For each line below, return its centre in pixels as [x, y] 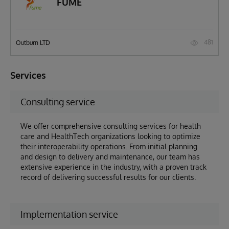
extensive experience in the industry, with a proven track [113, 167]
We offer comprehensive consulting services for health [111, 126]
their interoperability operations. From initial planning [109, 146]
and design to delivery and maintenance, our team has [110, 157]
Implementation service [69, 214]
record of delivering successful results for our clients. [108, 177]
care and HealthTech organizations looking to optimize [110, 136]
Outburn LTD [33, 42]
